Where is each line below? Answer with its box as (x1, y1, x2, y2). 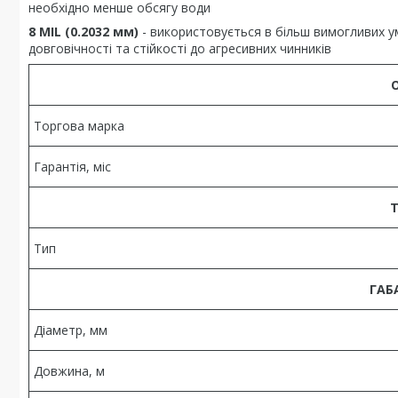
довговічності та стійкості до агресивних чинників (28, 40, 331, 57)
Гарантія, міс (34, 158, 111, 175)
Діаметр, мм (34, 322, 107, 338)
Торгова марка (34, 117, 124, 134)
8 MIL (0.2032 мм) (28, 23, 139, 40)
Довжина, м (34, 362, 105, 379)
